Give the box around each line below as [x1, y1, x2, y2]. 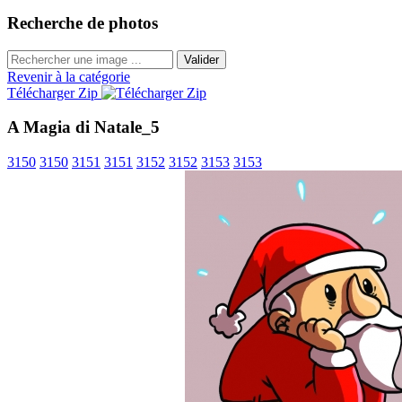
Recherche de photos [7, 13, 158, 33]
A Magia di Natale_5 [7, 118, 160, 137]
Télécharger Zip [7, 84, 101, 100]
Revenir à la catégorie [7, 68, 130, 84]
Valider [184, 52, 219, 66]
